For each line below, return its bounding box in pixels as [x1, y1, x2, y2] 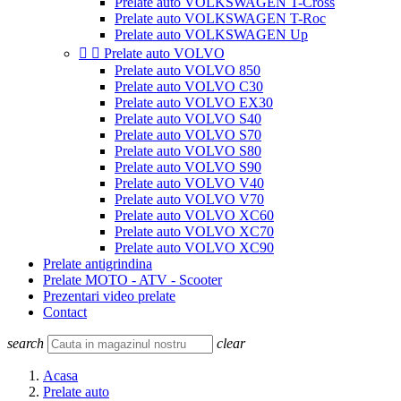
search [7, 336, 44, 351]
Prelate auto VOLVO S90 [115, 159, 261, 175]
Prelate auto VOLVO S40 [115, 111, 261, 126]
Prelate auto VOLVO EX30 [115, 95, 273, 110]
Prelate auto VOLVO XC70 [115, 224, 274, 239]
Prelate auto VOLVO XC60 [115, 208, 274, 223]
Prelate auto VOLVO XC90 [115, 240, 274, 255]
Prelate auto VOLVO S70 [115, 127, 261, 142]
